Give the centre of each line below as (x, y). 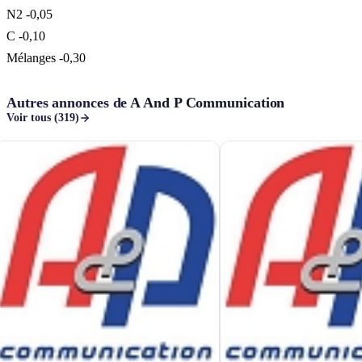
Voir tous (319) (43, 118)
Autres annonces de (69, 103)
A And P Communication (208, 103)
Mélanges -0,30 (46, 58)
